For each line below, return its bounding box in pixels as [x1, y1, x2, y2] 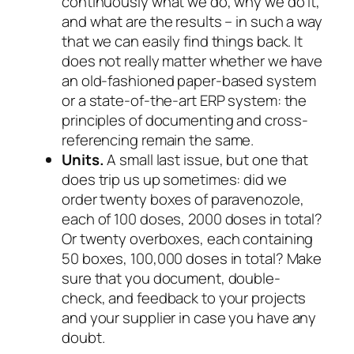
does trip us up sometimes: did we [62, 169, 287, 190]
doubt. [62, 327, 105, 348]
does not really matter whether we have [62, 51, 323, 72]
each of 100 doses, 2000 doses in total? [62, 209, 323, 230]
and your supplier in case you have [62, 307, 292, 329]
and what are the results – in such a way [62, 11, 322, 32]
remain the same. [137, 130, 254, 151]
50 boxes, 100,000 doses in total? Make [62, 248, 322, 269]
